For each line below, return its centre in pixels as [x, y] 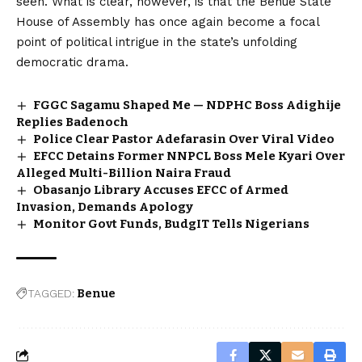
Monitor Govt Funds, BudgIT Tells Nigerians [172, 223]
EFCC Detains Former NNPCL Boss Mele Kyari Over [189, 156]
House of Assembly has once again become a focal [168, 21]
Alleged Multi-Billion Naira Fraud [124, 173]
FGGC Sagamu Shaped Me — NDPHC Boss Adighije [187, 105]
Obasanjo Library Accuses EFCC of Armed [161, 189]
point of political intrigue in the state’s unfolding [157, 42]
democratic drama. [72, 62]
